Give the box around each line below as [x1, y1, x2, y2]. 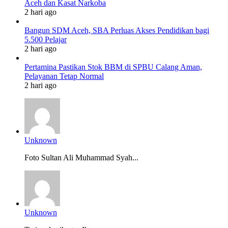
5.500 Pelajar [24, 35, 67, 44]
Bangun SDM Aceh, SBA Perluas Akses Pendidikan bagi [24, 25, 209, 35]
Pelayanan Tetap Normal [24, 71, 104, 80]
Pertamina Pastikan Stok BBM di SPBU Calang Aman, [24, 62, 202, 71]
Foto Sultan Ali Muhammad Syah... [24, 153, 138, 162]
